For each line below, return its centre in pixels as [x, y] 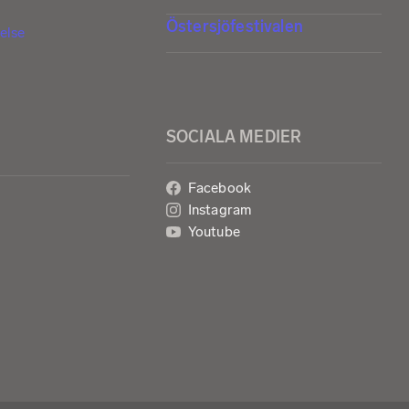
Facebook [220, 188]
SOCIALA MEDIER [234, 136]
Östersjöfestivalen [235, 26]
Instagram [220, 210]
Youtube [214, 232]
